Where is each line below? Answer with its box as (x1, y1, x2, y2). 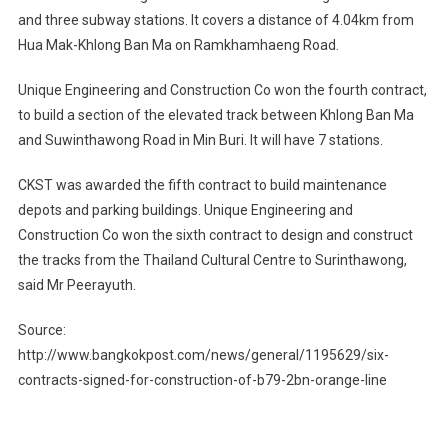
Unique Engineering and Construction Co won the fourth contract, (17, 81, 427, 98)
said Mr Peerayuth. (17, 276, 136, 293)
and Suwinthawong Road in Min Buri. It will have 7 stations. (17, 131, 383, 148)
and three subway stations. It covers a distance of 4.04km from (17, 11, 414, 28)
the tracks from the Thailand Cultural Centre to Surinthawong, (17, 251, 407, 268)
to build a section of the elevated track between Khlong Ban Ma (17, 106, 414, 123)
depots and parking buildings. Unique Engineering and (17, 201, 353, 218)
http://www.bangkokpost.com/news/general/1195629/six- (17, 346, 389, 363)
